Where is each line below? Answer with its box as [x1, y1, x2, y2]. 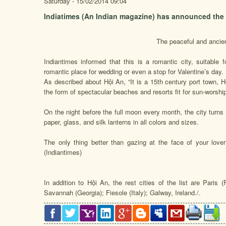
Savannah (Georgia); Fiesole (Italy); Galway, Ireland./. [44, 188, 201, 197]
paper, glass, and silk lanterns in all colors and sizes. [44, 117, 199, 127]
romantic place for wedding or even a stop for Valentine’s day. [44, 67, 223, 76]
